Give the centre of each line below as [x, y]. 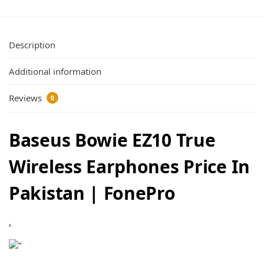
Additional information [55, 72]
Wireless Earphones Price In [129, 166]
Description [32, 44]
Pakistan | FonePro [92, 193]
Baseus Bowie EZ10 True [112, 140]
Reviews [27, 98]
